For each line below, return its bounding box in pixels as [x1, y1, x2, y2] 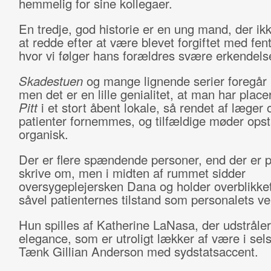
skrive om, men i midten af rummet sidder [18, 164, 246, 181]
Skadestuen [18, 72, 83, 90]
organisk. [18, 125, 68, 143]
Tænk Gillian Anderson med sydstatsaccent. [18, 243, 258, 260]
